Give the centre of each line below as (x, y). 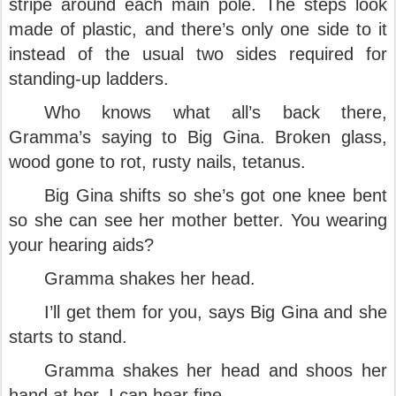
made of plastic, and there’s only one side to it (198, 29)
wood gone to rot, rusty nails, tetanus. (157, 162)
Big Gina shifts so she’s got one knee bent (216, 195)
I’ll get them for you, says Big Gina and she (216, 312)
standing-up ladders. (89, 79)
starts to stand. (68, 337)
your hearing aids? (81, 245)
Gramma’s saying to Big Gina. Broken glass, (198, 137)
